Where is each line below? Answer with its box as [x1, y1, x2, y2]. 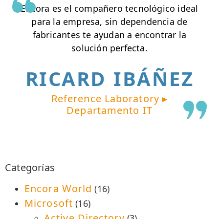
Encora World [24, 181, 92, 195]
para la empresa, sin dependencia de [31, 16, 188, 28]
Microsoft [24, 196, 73, 210]
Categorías [5, 160, 55, 174]
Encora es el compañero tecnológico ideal [21, 2, 198, 15]
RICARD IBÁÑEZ [25, 65, 194, 92]
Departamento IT [66, 103, 153, 117]
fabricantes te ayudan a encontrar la [32, 29, 187, 41]
